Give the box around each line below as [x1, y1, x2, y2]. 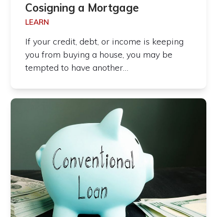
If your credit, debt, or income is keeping [25, 35, 184, 47]
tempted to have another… [25, 62, 129, 73]
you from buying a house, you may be [25, 48, 173, 60]
